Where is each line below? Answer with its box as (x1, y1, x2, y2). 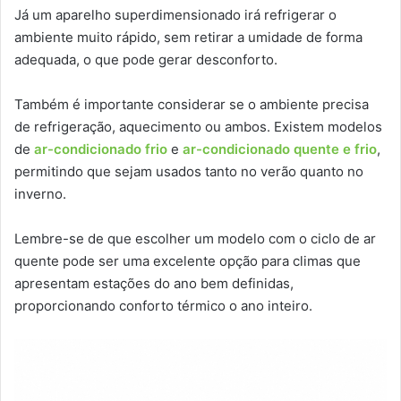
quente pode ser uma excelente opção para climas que (14, 252, 361, 269)
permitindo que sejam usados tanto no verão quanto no (14, 162, 363, 180)
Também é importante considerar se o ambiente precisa (14, 95, 369, 113)
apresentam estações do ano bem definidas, (14, 274, 294, 292)
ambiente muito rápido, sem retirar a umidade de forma (14, 28, 363, 46)
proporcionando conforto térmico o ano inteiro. (14, 296, 312, 314)
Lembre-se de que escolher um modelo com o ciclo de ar (14, 229, 376, 247)
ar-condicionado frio (34, 140, 167, 158)
